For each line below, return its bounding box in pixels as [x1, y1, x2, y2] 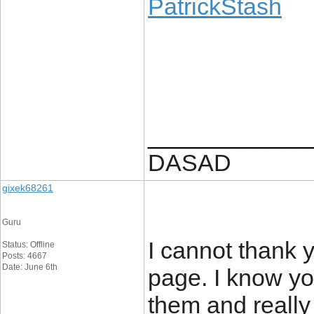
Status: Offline [2, 240, 55, 250]
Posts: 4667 [2, 251, 47, 261]
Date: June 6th [2, 262, 57, 272]
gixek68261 [2, 182, 53, 193]
